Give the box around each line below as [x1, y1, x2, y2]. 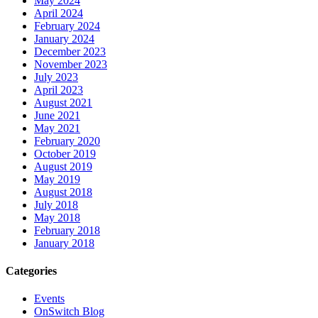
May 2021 [34, 121, 80, 134]
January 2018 [34, 236, 94, 249]
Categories [6, 265, 57, 278]
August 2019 [34, 160, 92, 172]
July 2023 [34, 70, 78, 83]
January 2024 [34, 32, 94, 45]
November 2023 [34, 57, 107, 70]
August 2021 [34, 96, 92, 109]
